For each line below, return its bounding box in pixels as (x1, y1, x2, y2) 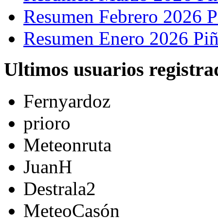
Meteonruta (23, 134, 111, 156)
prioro (23, 112, 71, 134)
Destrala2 (23, 178, 96, 200)
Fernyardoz (23, 91, 110, 112)
